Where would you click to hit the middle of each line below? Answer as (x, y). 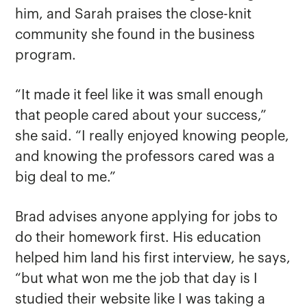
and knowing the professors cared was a (145, 157)
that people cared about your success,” (141, 116)
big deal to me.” (66, 178)
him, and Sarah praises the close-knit (134, 15)
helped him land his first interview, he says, (153, 259)
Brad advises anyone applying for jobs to (147, 218)
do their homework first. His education (138, 238)
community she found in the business (135, 35)
